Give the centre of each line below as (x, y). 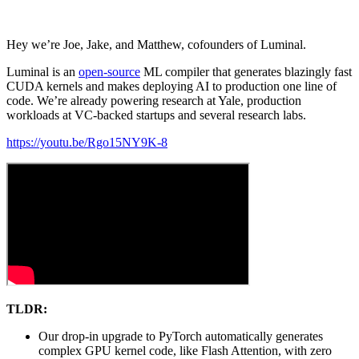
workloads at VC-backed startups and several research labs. (156, 115)
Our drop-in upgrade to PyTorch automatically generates (181, 337)
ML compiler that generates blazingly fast (246, 72)
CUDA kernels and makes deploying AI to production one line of (171, 87)
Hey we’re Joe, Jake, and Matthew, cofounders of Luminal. (158, 45)
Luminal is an (42, 72)
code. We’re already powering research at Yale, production (154, 101)
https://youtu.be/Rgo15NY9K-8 (87, 143)
